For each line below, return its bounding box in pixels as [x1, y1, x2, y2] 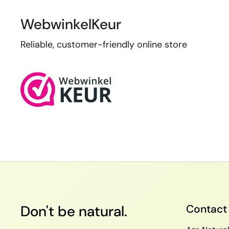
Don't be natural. [20, 202, 127, 221]
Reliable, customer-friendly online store [20, 38, 187, 51]
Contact [186, 202, 227, 217]
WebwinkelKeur [20, 15, 121, 34]
